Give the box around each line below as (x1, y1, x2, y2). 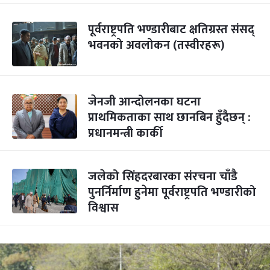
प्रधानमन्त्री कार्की (88, 123, 163, 143)
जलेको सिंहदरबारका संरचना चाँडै (88, 166, 237, 187)
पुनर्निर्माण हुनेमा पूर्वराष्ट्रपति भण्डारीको (88, 182, 256, 202)
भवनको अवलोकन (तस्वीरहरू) (88, 35, 225, 55)
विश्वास (88, 198, 119, 218)
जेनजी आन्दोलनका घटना (88, 92, 201, 112)
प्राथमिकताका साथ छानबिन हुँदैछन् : (88, 107, 251, 128)
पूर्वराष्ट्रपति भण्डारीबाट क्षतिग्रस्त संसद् (88, 19, 254, 40)
